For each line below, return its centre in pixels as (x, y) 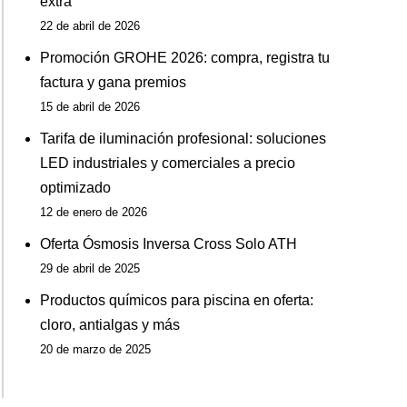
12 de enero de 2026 (93, 213)
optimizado (75, 188)
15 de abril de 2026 (89, 107)
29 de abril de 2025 (89, 269)
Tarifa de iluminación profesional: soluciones (183, 139)
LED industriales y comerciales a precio (167, 164)
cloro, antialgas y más (109, 325)
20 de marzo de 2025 (95, 350)
